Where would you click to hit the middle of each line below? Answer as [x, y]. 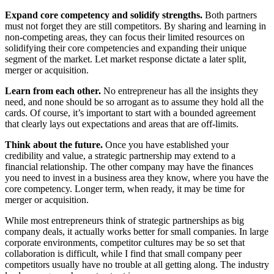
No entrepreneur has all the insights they [181, 91]
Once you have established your [167, 144]
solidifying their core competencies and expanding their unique [126, 48]
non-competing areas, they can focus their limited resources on [125, 37]
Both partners [230, 15]
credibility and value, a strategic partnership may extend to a [120, 155]
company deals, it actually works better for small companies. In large [137, 231]
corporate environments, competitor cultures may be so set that [125, 242]
